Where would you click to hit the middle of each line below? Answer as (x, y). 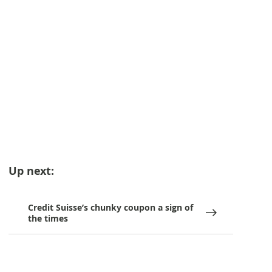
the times (48, 218)
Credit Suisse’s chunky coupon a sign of (111, 207)
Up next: (31, 171)
